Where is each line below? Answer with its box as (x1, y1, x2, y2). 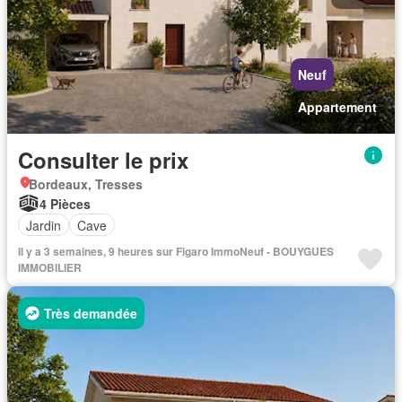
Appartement (298, 98, 377, 116)
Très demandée (44, 304, 137, 322)
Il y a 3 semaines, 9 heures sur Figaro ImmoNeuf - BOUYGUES (18, 243, 334, 259)
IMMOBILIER (18, 259, 82, 275)
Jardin (26, 215, 61, 234)
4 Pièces (39, 194, 91, 213)
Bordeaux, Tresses (29, 175, 143, 193)
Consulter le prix (18, 144, 188, 175)
